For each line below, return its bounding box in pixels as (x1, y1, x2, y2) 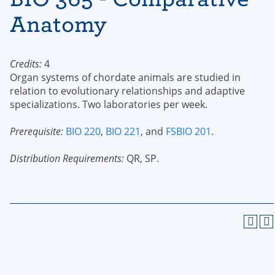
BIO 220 (66, 125, 101, 138)
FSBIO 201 (166, 125, 211, 138)
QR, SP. (124, 152, 159, 165)
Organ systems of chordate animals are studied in (10, 71, 241, 84)
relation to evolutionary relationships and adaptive (10, 84, 245, 98)
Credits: (10, 57, 42, 71)
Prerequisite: (10, 125, 63, 138)
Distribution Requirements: (10, 152, 124, 165)
